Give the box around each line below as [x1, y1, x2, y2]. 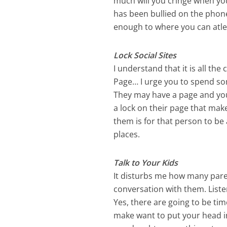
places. [113, 129, 140, 140]
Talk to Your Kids [113, 157, 178, 169]
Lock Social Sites [113, 50, 177, 61]
